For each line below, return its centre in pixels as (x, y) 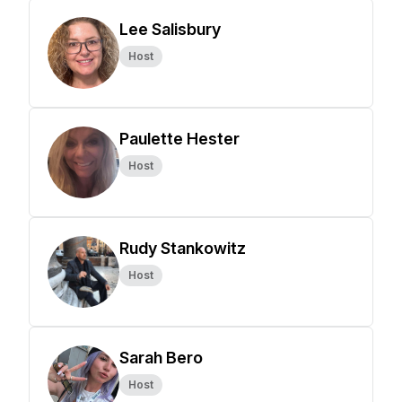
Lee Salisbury (170, 29)
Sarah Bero (161, 358)
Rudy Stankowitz (183, 248)
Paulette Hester (179, 139)
